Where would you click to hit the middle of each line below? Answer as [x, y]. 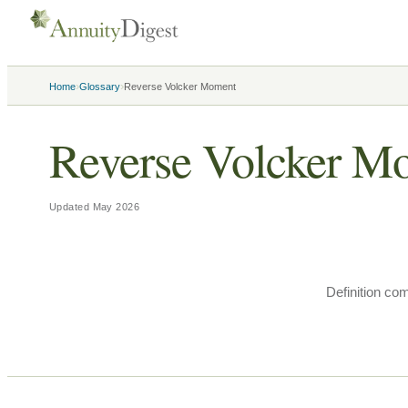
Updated [71, 207]
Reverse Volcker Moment [180, 87]
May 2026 [116, 207]
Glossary [100, 87]
